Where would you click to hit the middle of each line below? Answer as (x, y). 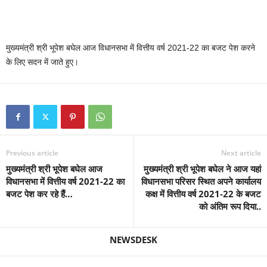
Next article (241, 153)
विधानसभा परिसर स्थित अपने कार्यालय (201, 181)
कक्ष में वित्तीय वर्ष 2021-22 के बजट (203, 194)
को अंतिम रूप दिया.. (230, 206)
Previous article (32, 153)
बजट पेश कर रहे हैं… (39, 194)
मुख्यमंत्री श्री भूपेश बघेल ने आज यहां (202, 169)
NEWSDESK (133, 240)
